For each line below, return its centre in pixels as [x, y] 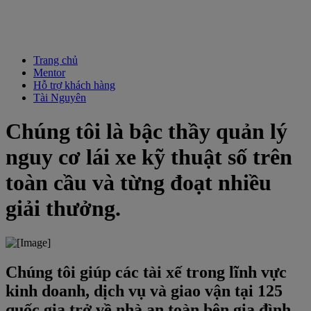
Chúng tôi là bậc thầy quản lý [146, 132]
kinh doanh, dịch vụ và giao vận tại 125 [144, 291]
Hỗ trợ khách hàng [74, 85]
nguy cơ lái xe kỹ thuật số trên [149, 157]
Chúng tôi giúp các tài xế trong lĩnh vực [146, 272]
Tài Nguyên [60, 98]
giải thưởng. [63, 209]
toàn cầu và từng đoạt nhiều [138, 183]
